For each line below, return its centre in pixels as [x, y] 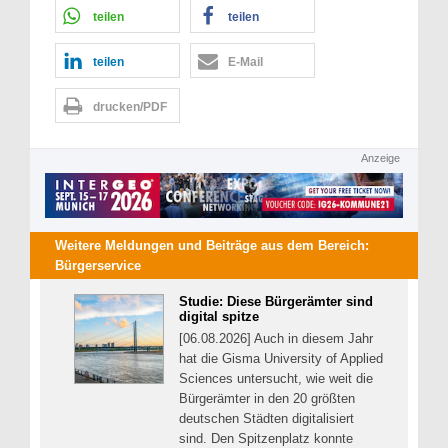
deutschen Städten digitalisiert [266, 418]
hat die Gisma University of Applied [281, 358]
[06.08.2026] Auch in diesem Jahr [276, 338]
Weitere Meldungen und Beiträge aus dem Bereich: [212, 245]
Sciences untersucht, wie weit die [276, 378]
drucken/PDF [130, 106]
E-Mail [245, 61]
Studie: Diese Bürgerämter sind [276, 301]
